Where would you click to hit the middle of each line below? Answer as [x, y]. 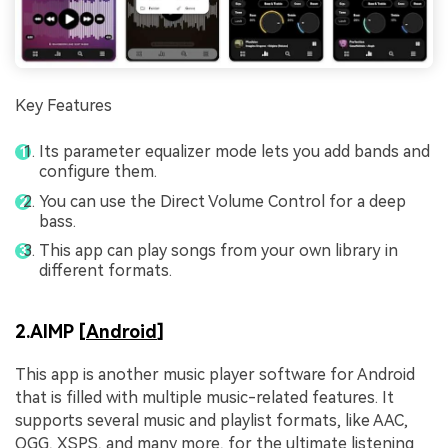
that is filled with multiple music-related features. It [204, 397]
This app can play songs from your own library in [218, 251]
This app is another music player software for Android [215, 374]
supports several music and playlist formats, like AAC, [211, 420]
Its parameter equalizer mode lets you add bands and [234, 152]
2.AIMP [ [50, 331]
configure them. [98, 172]
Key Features [63, 105]
